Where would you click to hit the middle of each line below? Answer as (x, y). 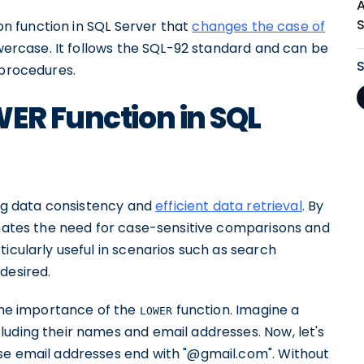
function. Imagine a (236, 310)
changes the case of (259, 26)
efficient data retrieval (229, 206)
